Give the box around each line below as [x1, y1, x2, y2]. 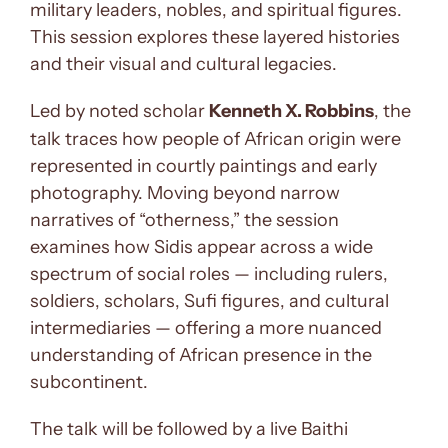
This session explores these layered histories [30, 25, 400, 48]
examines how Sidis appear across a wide [30, 235, 373, 258]
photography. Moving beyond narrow [30, 181, 340, 204]
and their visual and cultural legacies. [30, 52, 337, 75]
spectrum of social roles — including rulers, [30, 262, 388, 285]
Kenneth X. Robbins [209, 99, 374, 123]
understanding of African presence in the [30, 343, 372, 366]
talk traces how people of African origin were [30, 127, 401, 150]
